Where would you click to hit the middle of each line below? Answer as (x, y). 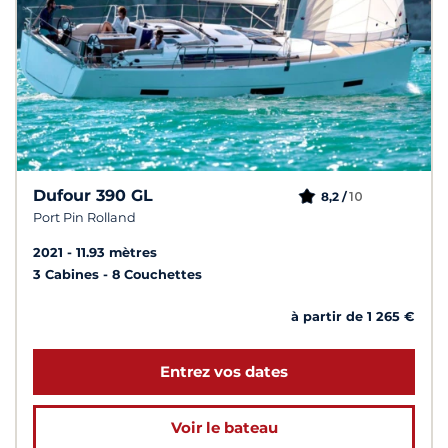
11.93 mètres (116, 253)
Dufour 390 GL (93, 196)
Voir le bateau (224, 428)
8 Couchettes (157, 275)
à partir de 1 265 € (353, 317)
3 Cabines (68, 275)
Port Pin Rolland (84, 218)
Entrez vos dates (224, 372)
